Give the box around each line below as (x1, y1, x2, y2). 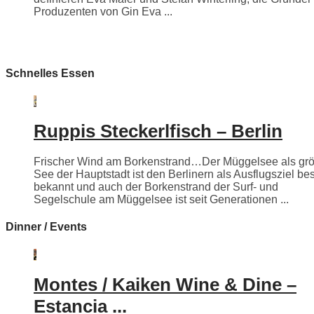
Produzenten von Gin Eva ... (34, 6, 172, 18)
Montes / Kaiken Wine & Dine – (34, 274, 296, 296)
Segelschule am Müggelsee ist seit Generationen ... (34, 193, 289, 206)
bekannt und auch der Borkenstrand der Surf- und (34, 181, 278, 193)
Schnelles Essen (6, 67, 95, 80)
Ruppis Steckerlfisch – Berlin (34, 121, 282, 142)
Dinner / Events (6, 221, 87, 233)
